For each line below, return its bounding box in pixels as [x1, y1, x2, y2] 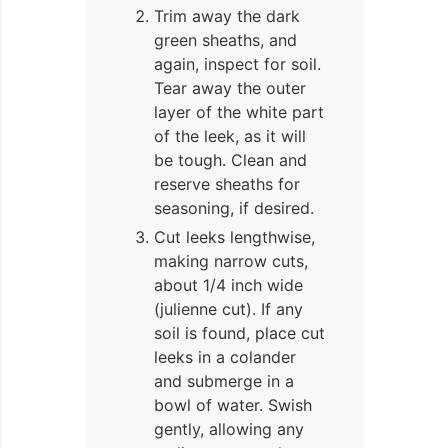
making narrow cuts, [154, 251, 308, 272]
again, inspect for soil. [154, 54, 321, 75]
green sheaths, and [154, 30, 297, 51]
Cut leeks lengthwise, [154, 227, 315, 248]
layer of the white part [154, 102, 324, 123]
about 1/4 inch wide [154, 275, 303, 296]
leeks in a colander [154, 347, 296, 368]
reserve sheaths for [154, 174, 300, 195]
